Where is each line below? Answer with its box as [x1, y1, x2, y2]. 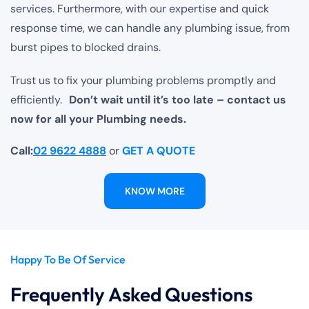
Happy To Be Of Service [10, 252, 126, 267]
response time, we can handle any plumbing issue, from [10, 21, 290, 36]
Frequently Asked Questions [10, 282, 252, 307]
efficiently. [10, 92, 69, 108]
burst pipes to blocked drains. [10, 40, 161, 55]
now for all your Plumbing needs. [10, 112, 186, 127]
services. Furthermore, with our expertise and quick [10, 1, 269, 17]
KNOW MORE [124, 185, 185, 198]
